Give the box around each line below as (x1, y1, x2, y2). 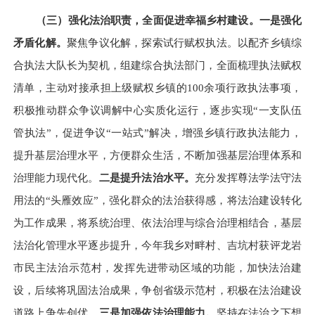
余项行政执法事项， (204, 82, 302, 94)
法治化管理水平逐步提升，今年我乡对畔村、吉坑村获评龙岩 (13, 239, 302, 252)
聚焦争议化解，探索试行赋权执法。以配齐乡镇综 (66, 37, 302, 49)
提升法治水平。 (120, 172, 195, 184)
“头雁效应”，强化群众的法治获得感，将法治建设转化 (45, 194, 302, 207)
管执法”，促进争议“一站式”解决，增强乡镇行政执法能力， (13, 127, 302, 139)
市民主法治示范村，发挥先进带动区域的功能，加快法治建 (13, 262, 302, 274)
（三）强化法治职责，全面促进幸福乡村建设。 (36, 14, 259, 27)
